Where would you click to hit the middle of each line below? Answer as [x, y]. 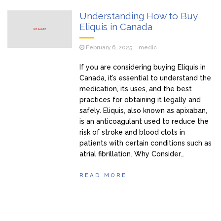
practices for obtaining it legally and [140, 99]
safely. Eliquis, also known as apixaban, [144, 110]
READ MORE [103, 175]
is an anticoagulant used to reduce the [144, 121]
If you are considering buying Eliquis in [143, 67]
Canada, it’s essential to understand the [146, 78]
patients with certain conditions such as [146, 143]
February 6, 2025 [109, 47]
